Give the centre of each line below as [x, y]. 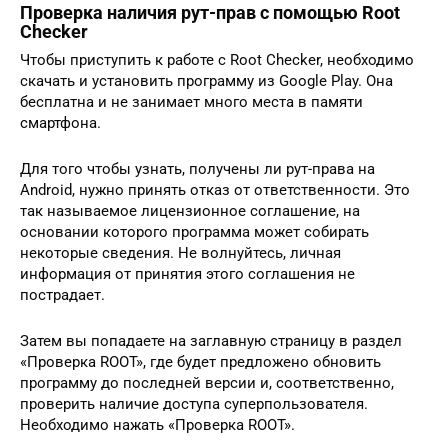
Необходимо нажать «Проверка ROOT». [157, 424]
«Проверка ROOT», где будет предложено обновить [200, 361]
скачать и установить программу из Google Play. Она [206, 80]
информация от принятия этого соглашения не [187, 273]
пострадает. [62, 294]
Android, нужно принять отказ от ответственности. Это [215, 189]
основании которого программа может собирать [194, 231]
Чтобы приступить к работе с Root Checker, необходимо [217, 59]
